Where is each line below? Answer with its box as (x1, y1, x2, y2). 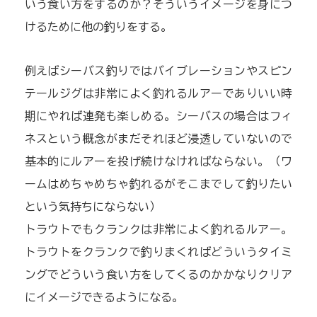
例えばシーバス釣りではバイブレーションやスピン (24, 64, 293, 76)
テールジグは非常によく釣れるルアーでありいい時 (24, 87, 293, 99)
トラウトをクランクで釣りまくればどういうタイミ (24, 246, 293, 258)
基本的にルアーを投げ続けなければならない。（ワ (24, 155, 293, 167)
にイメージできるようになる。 (24, 291, 183, 303)
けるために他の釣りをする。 (24, 21, 172, 33)
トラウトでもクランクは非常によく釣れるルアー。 (24, 223, 293, 235)
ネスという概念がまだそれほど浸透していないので (24, 132, 293, 144)
